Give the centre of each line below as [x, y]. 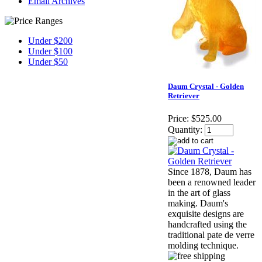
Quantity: [185, 130]
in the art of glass [199, 193]
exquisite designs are [206, 214]
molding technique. [203, 246]
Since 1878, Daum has [210, 172]
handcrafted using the [207, 225]
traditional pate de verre [211, 235]
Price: [178, 119]
